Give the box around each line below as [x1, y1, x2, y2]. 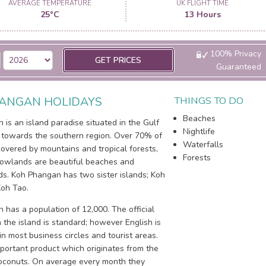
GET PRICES [95, 55, 142, 66]
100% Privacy [207, 48, 261, 59]
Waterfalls [183, 139, 224, 150]
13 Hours [184, 9, 221, 20]
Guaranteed [216, 61, 261, 72]
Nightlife [183, 126, 216, 137]
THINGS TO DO [174, 94, 244, 107]
